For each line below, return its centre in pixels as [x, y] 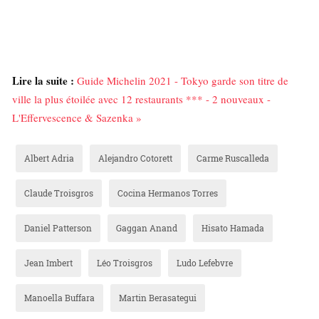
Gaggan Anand [147, 228]
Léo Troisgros [125, 263]
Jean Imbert [48, 263]
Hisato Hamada [233, 228]
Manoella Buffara [59, 298]
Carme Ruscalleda [233, 158]
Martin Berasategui [158, 298]
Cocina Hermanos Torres [168, 193]
